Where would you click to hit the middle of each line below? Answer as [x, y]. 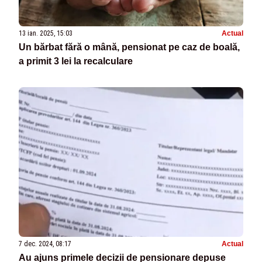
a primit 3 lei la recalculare [76, 61]
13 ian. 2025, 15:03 [46, 34]
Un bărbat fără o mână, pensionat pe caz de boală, [129, 47]
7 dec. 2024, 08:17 [45, 244]
